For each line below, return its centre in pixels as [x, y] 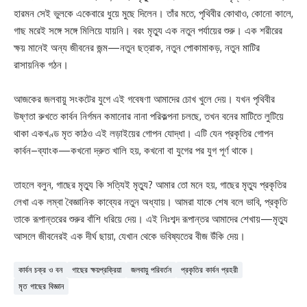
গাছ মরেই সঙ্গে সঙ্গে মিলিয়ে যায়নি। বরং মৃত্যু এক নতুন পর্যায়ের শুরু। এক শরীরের [148, 30]
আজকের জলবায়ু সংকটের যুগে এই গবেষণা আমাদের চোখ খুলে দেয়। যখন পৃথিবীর [144, 99]
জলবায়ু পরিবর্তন [151, 270]
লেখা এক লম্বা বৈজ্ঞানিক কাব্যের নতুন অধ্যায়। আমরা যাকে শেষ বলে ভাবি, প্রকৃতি [150, 202]
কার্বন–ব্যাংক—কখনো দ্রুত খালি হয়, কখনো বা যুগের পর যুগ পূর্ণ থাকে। [134, 150]
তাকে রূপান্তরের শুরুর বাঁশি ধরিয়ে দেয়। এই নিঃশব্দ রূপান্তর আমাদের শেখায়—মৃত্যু [151, 219]
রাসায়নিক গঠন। [41, 65]
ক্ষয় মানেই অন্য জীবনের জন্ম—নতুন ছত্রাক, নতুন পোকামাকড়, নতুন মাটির [137, 48]
